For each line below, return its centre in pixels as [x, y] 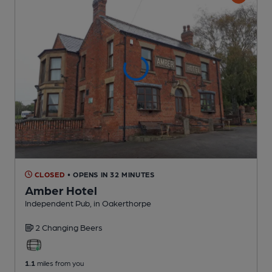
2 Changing [58, 227]
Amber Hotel [61, 190]
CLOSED [49, 174]
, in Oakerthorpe [121, 202]
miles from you [59, 263]
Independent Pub [57, 202]
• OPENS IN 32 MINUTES [111, 174]
